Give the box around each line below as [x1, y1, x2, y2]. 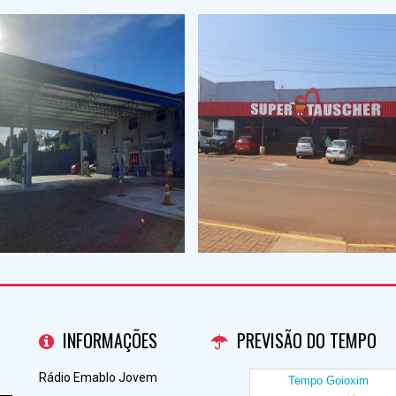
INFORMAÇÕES [63, 327, 157, 354]
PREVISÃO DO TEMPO [237, 327, 377, 354]
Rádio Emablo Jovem [39, 370, 157, 385]
